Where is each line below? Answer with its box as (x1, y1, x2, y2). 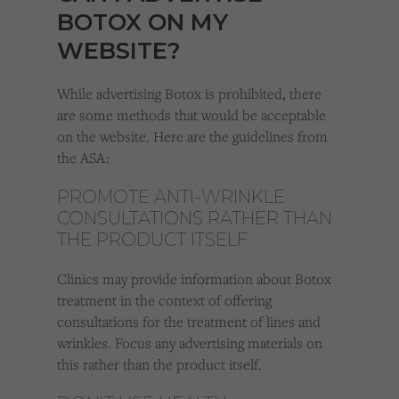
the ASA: (57, 148, 110, 168)
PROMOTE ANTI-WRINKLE (57, 186, 285, 208)
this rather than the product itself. (57, 354, 262, 375)
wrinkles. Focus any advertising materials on (57, 333, 322, 354)
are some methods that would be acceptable (57, 105, 326, 126)
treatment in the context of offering (57, 290, 272, 311)
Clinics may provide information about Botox (57, 269, 331, 289)
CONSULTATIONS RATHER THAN (57, 208, 332, 230)
